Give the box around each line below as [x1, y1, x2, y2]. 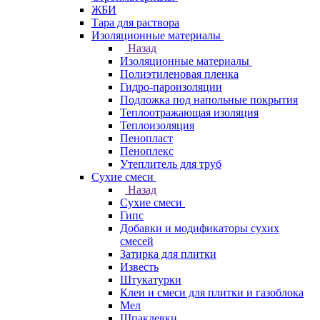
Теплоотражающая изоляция [120, 106, 259, 119]
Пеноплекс [120, 145, 174, 157]
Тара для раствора [91, 16, 179, 29]
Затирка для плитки [120, 248, 216, 260]
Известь [120, 261, 159, 273]
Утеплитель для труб [120, 158, 221, 170]
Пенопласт [120, 132, 173, 144]
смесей [120, 235, 154, 247]
